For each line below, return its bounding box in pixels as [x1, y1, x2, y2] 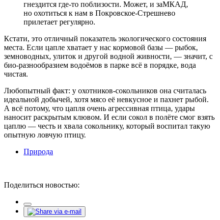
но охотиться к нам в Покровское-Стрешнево [24, 8, 175, 17]
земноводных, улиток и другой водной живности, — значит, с [4, 52, 213, 60]
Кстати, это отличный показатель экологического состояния [4, 34, 206, 43]
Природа [24, 147, 53, 156]
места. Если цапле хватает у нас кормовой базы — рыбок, [4, 43, 198, 52]
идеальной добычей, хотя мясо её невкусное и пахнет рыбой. [4, 95, 209, 104]
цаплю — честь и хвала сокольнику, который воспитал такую [4, 121, 210, 130]
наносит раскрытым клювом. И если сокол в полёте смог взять [4, 112, 215, 121]
